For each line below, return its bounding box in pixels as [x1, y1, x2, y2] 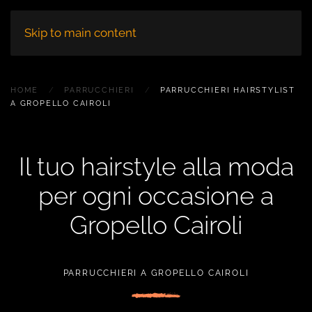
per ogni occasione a [38, 181, 274, 210]
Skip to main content [24, 26, 136, 40]
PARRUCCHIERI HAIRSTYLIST [159, 86, 296, 95]
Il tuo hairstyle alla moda [18, 152, 294, 181]
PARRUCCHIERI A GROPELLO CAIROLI [63, 268, 249, 278]
